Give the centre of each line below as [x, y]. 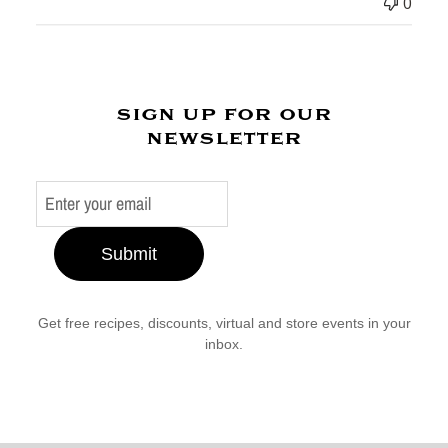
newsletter [224, 137]
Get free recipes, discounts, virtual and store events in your [224, 323]
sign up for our [224, 113]
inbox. [224, 344]
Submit [129, 254]
